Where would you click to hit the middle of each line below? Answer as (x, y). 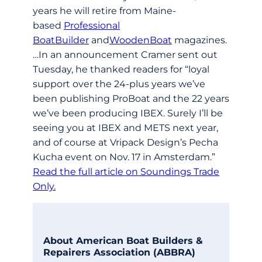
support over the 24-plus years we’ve (119, 84)
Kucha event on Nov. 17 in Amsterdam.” (124, 157)
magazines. (199, 40)
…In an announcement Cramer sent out (125, 55)
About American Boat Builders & (123, 241)
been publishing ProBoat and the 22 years (131, 99)
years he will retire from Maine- (104, 11)
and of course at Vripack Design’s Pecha (125, 143)
